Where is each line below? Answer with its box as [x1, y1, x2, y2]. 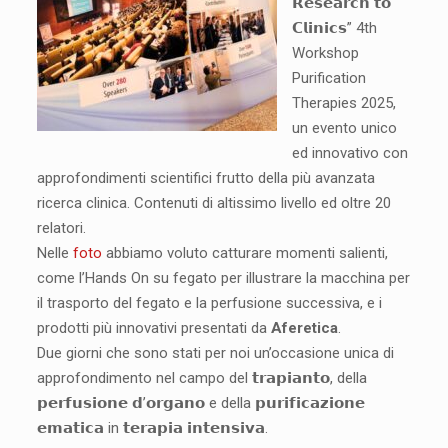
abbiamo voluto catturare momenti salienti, [101, 244, 388, 262]
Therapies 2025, [291, 94, 396, 112]
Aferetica [270, 319, 338, 337]
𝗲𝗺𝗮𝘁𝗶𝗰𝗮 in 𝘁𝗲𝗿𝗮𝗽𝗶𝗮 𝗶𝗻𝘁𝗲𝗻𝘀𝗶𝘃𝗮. [36, 419, 268, 437]
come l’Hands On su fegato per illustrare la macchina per [36, 269, 410, 287]
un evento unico [291, 119, 397, 137]
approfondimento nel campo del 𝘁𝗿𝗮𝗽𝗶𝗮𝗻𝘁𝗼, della [36, 369, 367, 387]
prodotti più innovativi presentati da [36, 319, 271, 337]
